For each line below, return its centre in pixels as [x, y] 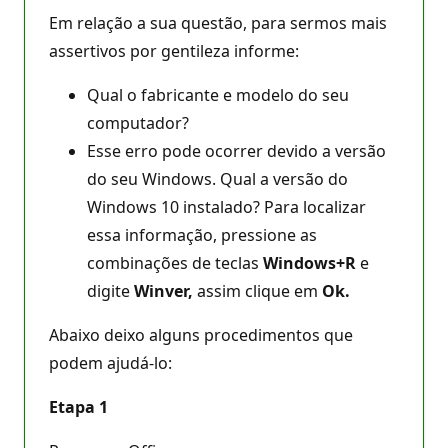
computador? [138, 122]
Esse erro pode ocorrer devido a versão [236, 150]
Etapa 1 [78, 406]
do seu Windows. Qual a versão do [217, 178]
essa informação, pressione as [202, 234]
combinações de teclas [175, 262]
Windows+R [309, 262]
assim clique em [257, 290]
